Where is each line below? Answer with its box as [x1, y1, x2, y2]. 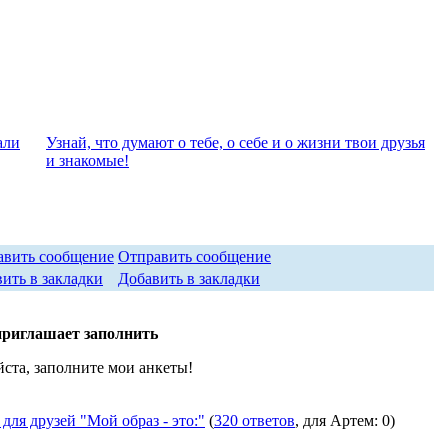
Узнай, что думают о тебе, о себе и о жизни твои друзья [46, 134, 425, 151]
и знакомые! [46, 152, 129, 169]
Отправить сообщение [118, 248, 271, 265]
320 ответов [214, 412, 295, 429]
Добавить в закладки [118, 270, 260, 287]
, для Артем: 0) [295, 412, 395, 429]
